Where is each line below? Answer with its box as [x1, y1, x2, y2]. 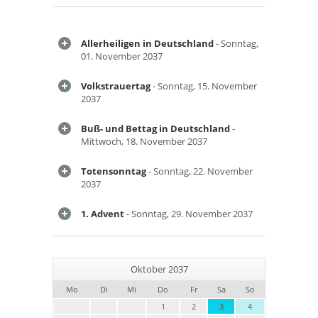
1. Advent [81, 207, 124, 220]
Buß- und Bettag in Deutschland [81, 122, 230, 135]
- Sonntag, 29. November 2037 [124, 207, 253, 220]
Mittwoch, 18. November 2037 [81, 135, 207, 148]
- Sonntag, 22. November [146, 165, 253, 177]
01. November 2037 [81, 50, 163, 62]
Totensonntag [81, 165, 146, 177]
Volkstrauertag [81, 79, 150, 92]
